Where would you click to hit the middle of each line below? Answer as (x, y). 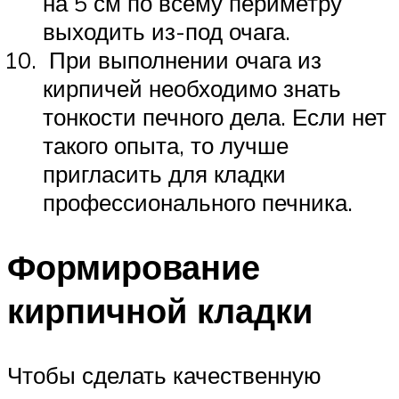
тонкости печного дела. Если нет (215, 117)
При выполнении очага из (182, 60)
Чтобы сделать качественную (164, 375)
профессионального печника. (198, 203)
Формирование (134, 267)
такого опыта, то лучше (166, 146)
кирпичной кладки (160, 311)
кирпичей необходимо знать (192, 89)
